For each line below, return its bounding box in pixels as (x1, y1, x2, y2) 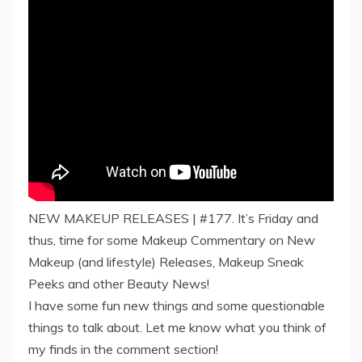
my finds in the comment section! (28, 341, 218, 358)
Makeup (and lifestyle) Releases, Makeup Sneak (28, 254, 304, 271)
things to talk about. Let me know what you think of (28, 319, 326, 336)
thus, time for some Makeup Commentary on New (28, 232, 315, 249)
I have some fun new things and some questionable (28, 297, 325, 314)
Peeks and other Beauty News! (28, 276, 209, 293)
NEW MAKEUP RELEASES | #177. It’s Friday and (28, 210, 318, 227)
